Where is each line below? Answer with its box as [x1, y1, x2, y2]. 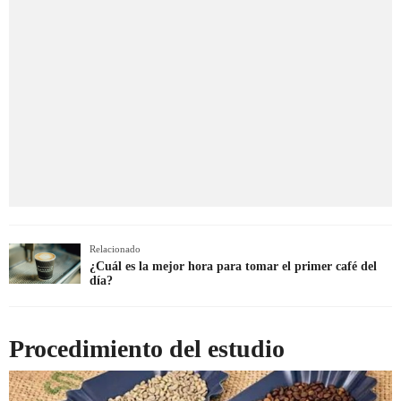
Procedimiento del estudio [9, 334, 285, 363]
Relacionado [90, 243, 141, 254]
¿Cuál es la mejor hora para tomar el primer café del [90, 259, 377, 273]
